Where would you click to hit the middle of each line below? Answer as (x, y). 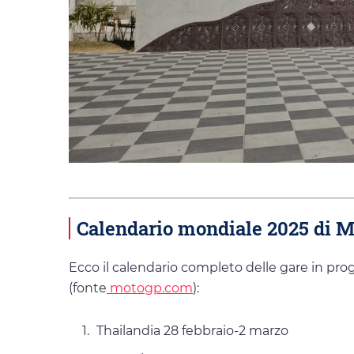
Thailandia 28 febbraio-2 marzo (192, 331)
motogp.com (150, 288)
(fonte (88, 288)
